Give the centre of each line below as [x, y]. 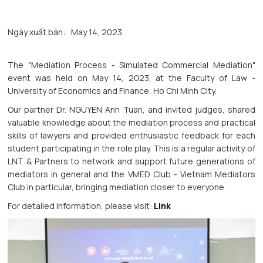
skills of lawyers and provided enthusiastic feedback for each [131, 136]
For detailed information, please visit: [81, 206]
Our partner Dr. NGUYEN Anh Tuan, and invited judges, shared [131, 110]
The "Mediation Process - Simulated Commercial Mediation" [131, 65]
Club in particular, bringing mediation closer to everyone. [117, 187]
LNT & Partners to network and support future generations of [131, 161]
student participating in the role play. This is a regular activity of [131, 149]
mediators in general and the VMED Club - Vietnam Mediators [131, 174]
